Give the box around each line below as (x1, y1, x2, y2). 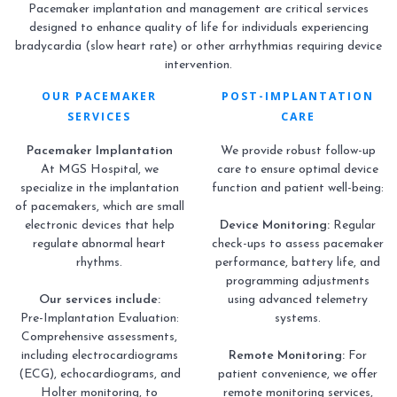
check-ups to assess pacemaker (212, 237, 384, 252)
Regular (330, 219, 376, 233)
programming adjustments (226, 275, 370, 289)
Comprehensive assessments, (21, 331, 177, 345)
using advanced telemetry (228, 293, 368, 307)
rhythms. (76, 256, 122, 270)
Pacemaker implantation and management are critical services (28, 3, 369, 17)
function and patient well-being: (212, 182, 384, 196)
